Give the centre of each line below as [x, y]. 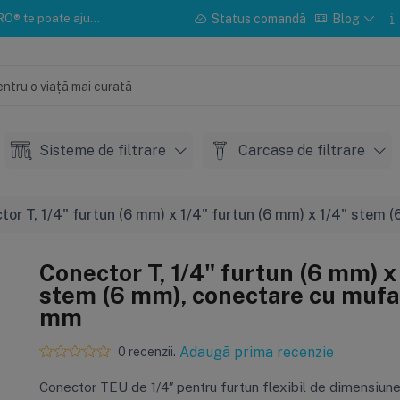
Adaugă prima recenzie [256, 351]
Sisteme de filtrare [105, 150]
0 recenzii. [146, 352]
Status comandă [258, 18]
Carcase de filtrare [303, 150]
